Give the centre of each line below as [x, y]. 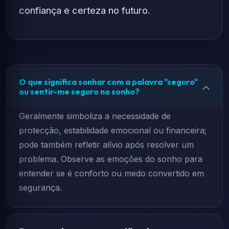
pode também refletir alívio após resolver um [106, 145]
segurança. [40, 188]
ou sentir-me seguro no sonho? [79, 91]
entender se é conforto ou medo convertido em [111, 173]
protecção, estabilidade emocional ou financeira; [113, 130]
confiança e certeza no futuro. [85, 10]
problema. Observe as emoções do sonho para [111, 159]
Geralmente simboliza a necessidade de [95, 116]
